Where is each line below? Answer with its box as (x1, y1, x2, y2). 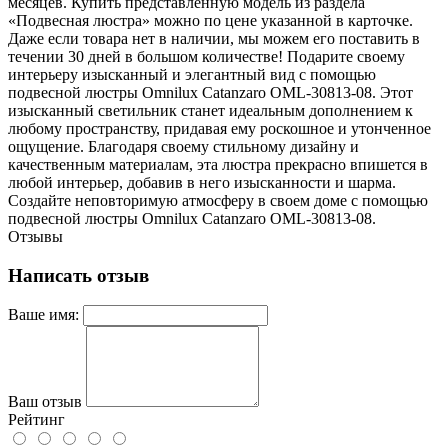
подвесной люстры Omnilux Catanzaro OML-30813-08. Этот (8, 83, 413, 101)
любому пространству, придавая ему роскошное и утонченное (8, 119, 431, 137)
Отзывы (8, 227, 63, 245)
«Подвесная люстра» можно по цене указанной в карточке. (8, 11, 413, 29)
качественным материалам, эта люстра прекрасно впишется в (8, 155, 428, 173)
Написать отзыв (8, 264, 149, 286)
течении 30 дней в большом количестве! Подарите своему (8, 47, 405, 65)
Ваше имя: (8, 306, 79, 324)
